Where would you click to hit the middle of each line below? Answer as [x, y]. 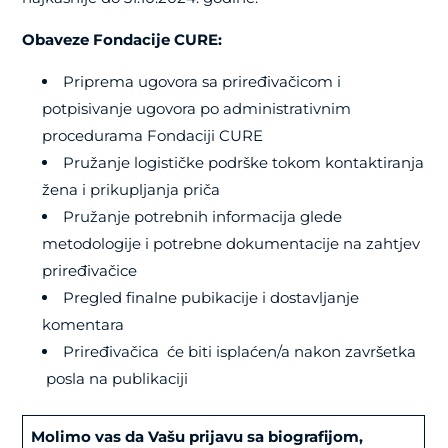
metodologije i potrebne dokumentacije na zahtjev [231, 244]
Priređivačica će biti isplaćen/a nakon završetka [240, 352]
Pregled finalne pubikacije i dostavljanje [211, 298]
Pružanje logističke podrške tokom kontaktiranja [244, 163]
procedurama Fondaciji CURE [153, 136]
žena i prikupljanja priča [131, 190]
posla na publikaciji [115, 379]
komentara [83, 325]
